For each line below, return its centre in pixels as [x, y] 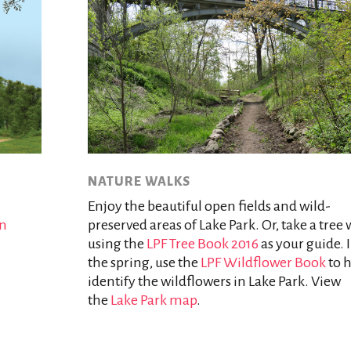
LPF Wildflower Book [263, 263]
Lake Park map [153, 300]
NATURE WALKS [139, 182]
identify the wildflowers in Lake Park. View [214, 282]
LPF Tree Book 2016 [202, 244]
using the [117, 244]
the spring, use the [144, 263]
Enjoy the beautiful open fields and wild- [209, 206]
